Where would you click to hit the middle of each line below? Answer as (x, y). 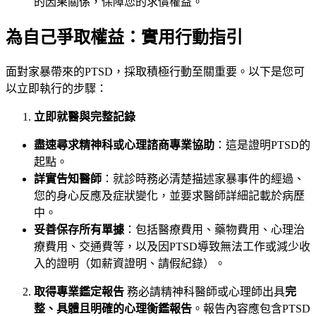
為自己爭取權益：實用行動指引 (124, 37)
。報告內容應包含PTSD (251, 308)
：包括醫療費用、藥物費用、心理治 (214, 229)
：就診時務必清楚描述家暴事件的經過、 (203, 178)
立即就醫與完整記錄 (85, 116)
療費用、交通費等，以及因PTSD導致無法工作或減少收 (172, 246)
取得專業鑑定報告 (79, 291)
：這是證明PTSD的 (262, 145)
